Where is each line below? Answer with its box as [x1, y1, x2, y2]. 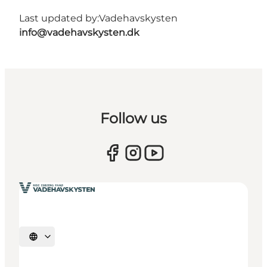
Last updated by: [19, 12, 99, 24]
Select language [32, 236, 87, 245]
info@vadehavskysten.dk [19, 26, 139, 38]
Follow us [100, 109, 167, 127]
